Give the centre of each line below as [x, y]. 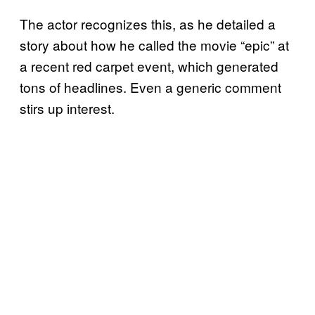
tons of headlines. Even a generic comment [150, 86]
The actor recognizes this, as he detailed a [148, 23]
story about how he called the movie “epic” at [154, 44]
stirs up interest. [67, 108]
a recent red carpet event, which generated [149, 65]
